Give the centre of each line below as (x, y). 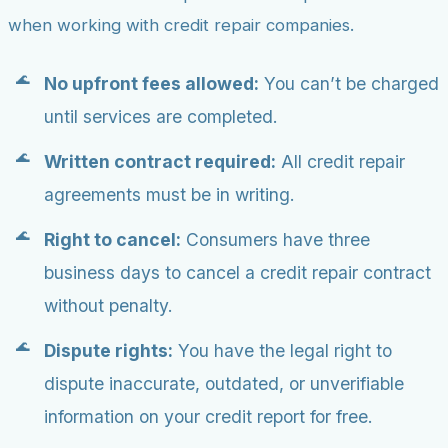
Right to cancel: (112, 239)
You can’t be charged (349, 83)
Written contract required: (160, 161)
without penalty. (108, 305)
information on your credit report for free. (208, 416)
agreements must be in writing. (169, 194)
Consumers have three (275, 239)
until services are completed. (161, 116)
